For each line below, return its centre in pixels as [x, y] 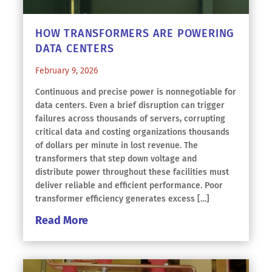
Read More [62, 220]
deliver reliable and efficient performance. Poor [129, 185]
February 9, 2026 [66, 71]
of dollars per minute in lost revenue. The [117, 145]
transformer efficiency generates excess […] [122, 199]
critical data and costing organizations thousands [132, 132]
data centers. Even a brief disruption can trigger [130, 105]
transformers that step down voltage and [116, 159]
